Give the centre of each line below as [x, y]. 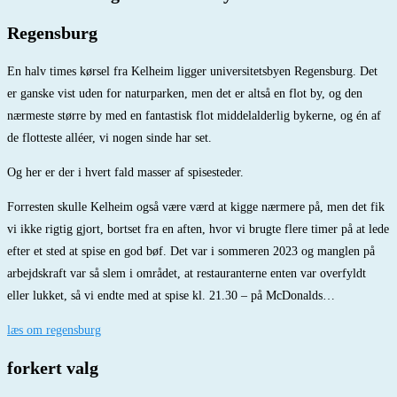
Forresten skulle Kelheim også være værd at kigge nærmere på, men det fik [196, 206]
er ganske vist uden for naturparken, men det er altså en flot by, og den [185, 93]
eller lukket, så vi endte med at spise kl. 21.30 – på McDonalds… [171, 295]
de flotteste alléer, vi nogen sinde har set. [109, 137]
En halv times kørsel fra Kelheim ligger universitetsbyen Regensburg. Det [192, 71]
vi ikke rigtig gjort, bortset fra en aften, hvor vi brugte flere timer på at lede [198, 229]
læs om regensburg [54, 330]
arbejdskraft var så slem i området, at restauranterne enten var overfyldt [187, 273]
